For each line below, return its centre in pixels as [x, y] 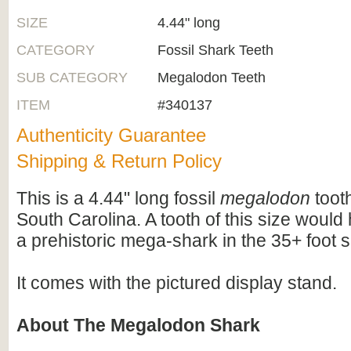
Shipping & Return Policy [119, 161]
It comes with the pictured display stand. [177, 283]
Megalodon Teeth [212, 78]
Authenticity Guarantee [111, 135]
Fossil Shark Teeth [215, 50]
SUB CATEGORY [72, 78]
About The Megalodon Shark [138, 325]
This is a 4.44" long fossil [118, 198]
